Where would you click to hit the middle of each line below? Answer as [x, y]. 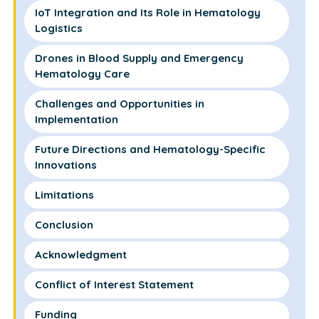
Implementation [76, 119]
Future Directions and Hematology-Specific [150, 149]
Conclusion [64, 225]
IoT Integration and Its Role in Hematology [147, 12]
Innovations [66, 165]
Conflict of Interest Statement [114, 284]
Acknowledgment [80, 255]
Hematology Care [83, 74]
